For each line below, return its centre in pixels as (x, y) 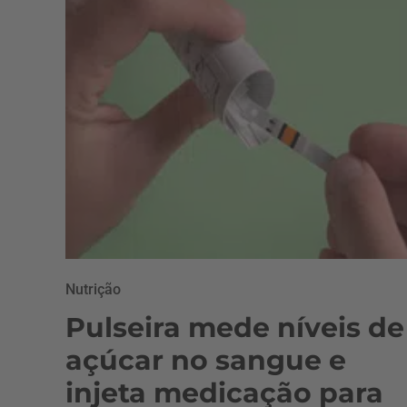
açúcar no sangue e (206, 360)
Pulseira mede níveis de (235, 327)
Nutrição (93, 289)
